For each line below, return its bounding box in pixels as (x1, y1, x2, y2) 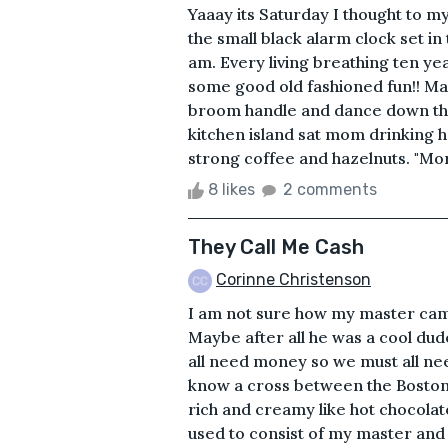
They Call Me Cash (188, 234, 364, 259)
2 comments (283, 179, 377, 199)
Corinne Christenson (216, 269, 371, 289)
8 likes (204, 179, 259, 199)
